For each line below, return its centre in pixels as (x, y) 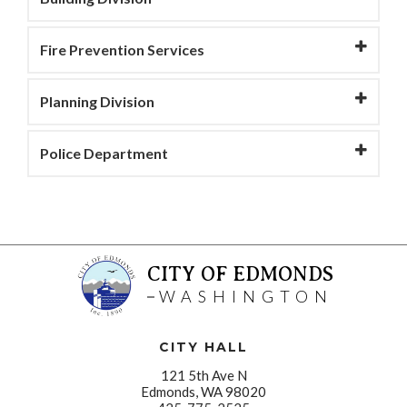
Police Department (104, 153)
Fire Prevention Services (122, 49)
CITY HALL (203, 347)
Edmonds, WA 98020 (203, 391)
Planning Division (97, 101)
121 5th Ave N (203, 375)
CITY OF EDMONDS (240, 274)
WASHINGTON (246, 297)
